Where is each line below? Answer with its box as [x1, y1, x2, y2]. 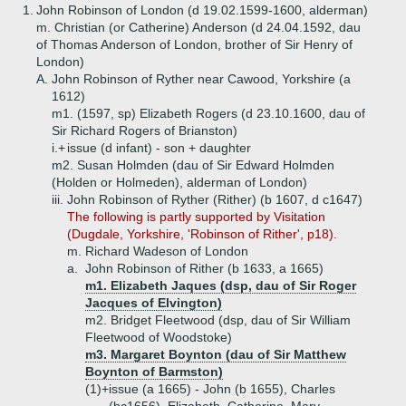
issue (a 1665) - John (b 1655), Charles [109, 382, 335, 396]
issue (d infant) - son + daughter [67, 140, 251, 155]
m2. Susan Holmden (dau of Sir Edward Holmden [52, 158, 334, 172]
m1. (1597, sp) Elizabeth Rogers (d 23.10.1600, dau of [52, 106, 365, 121]
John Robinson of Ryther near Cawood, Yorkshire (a [52, 72, 351, 86]
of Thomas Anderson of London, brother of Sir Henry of [36, 37, 353, 52]
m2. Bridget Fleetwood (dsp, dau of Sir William [85, 313, 351, 327]
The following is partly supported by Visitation [67, 209, 325, 224]
